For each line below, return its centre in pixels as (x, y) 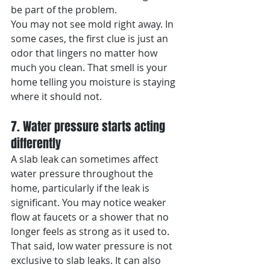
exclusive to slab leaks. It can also (87, 260)
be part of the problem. (64, 10)
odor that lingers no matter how (85, 53)
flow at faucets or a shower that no (91, 217)
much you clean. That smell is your (90, 67)
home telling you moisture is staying (94, 82)
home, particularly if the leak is (81, 188)
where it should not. (56, 96)
